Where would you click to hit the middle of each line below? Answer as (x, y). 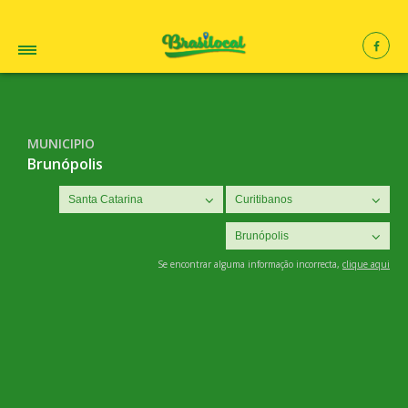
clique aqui (366, 264)
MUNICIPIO (61, 143)
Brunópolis (65, 164)
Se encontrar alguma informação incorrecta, (250, 264)
